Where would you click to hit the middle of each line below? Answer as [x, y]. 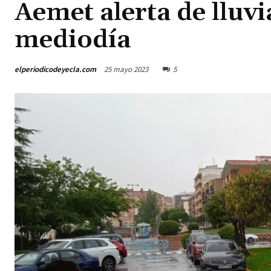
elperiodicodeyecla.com [55, 69]
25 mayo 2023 [126, 70]
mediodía [73, 40]
